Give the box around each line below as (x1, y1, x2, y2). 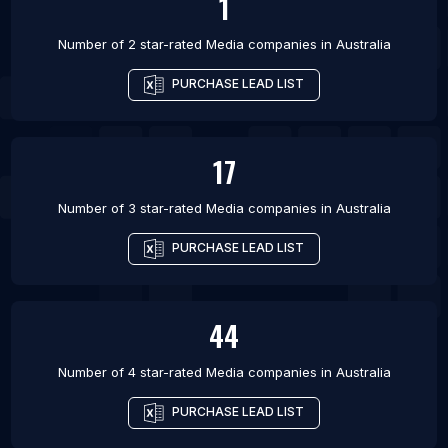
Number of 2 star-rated (57, 36, 206, 53)
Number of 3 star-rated (57, 200, 206, 217)
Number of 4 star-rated (57, 364, 206, 381)
